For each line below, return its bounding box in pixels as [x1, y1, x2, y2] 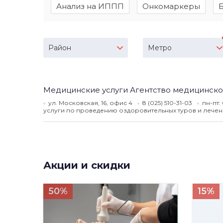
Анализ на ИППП [56, 1, 124, 11]
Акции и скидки [43, 159, 130, 171]
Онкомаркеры [142, 1, 200, 11]
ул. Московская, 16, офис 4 [48, 99, 132, 107]
